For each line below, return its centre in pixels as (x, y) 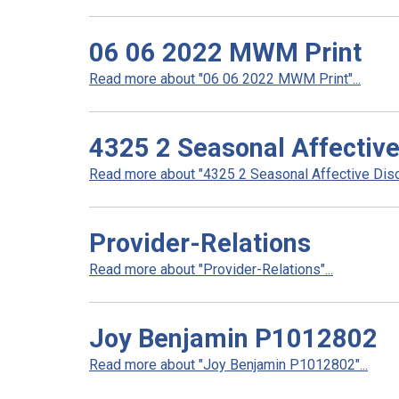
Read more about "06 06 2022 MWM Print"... (225, 79)
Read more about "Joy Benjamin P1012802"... (228, 365)
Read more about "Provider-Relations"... (211, 269)
